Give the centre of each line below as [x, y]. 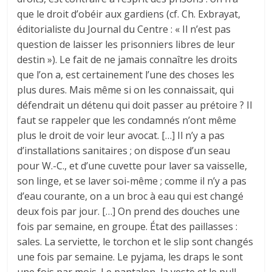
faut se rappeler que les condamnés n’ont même [127, 120]
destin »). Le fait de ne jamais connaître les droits [127, 59]
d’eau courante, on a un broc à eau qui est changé [131, 196]
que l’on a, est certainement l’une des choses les [126, 74]
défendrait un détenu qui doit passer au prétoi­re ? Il [135, 105]
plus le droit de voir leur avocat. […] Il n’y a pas [121, 135]
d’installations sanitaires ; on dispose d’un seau [124, 150]
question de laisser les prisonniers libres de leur [126, 44]
